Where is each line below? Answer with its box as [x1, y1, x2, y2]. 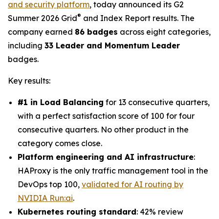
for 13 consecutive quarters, [104, 97, 210, 108]
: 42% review [136, 207, 183, 217]
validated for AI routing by [82, 179, 183, 190]
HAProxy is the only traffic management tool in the [18, 166, 208, 176]
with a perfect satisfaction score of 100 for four [18, 111, 195, 121]
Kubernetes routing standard [18, 207, 136, 217]
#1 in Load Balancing [18, 97, 104, 108]
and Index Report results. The [81, 13, 195, 23]
